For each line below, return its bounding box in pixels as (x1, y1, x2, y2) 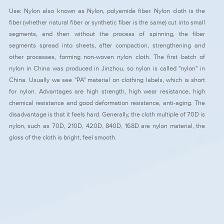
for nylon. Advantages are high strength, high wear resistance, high (8, 87, 205, 95)
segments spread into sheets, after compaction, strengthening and (8, 41, 205, 49)
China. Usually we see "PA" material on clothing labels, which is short (8, 75, 205, 83)
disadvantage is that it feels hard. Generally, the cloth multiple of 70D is (8, 110, 205, 118)
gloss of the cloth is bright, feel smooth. (8, 133, 116, 141)
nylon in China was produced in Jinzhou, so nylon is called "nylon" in (8, 64, 205, 72)
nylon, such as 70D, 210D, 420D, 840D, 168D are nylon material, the (8, 121, 205, 129)
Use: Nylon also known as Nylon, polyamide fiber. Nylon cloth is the (8, 6, 205, 14)
